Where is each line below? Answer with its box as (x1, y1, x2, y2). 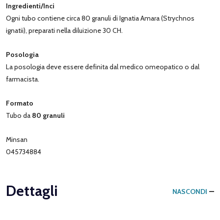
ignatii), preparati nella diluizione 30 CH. (6, 26, 123, 35)
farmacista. (6, 74, 39, 83)
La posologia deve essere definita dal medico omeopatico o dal (6, 62, 199, 71)
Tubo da (6, 110, 32, 120)
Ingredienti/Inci (6, 1, 55, 10)
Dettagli (6, 181, 58, 200)
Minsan (6, 135, 27, 144)
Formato (6, 98, 33, 108)
